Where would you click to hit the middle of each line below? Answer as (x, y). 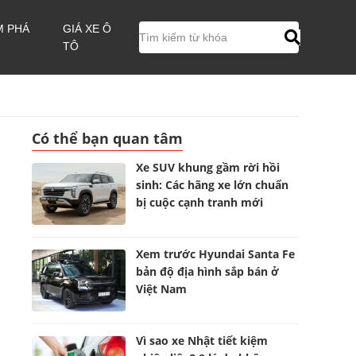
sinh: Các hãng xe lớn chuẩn (213, 185)
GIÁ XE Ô (87, 29)
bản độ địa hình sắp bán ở (208, 271)
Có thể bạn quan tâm (107, 138)
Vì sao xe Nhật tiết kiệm (202, 341)
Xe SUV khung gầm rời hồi (208, 167)
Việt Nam (162, 289)
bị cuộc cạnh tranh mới (200, 202)
